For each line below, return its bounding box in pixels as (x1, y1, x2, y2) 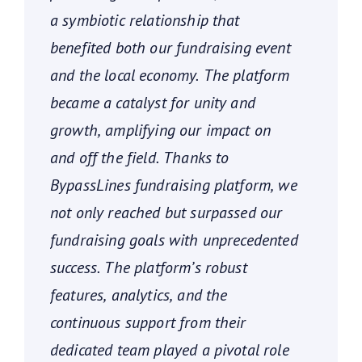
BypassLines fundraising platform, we (50, 175, 297, 196)
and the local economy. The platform (50, 65, 290, 86)
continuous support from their (50, 312, 246, 334)
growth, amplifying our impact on (50, 120, 271, 141)
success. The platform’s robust (50, 257, 247, 279)
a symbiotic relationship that (50, 10, 240, 32)
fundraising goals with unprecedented (50, 229, 298, 251)
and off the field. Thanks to (50, 147, 229, 169)
